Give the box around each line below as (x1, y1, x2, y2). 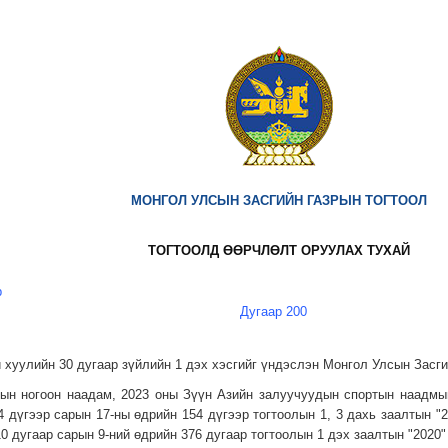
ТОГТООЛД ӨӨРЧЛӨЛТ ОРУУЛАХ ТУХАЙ (147, 242, 410, 258)
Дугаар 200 (240, 303, 308, 319)
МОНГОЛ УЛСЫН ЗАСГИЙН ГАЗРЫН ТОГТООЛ (130, 192, 427, 208)
